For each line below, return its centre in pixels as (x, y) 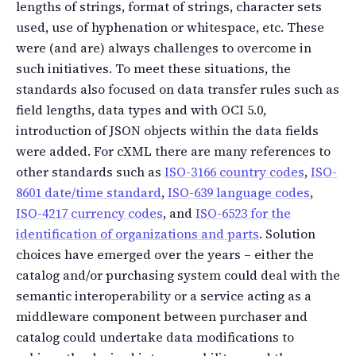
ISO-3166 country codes (234, 171)
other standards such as (90, 171)
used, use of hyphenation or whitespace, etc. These (170, 27)
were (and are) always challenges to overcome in (164, 47)
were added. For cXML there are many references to (173, 151)
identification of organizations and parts (137, 233)
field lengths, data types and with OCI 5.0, (141, 109)
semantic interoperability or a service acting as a (164, 295)
